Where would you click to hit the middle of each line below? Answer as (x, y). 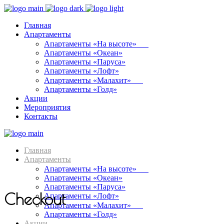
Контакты (41, 116)
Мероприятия (47, 107)
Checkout (35, 199)
